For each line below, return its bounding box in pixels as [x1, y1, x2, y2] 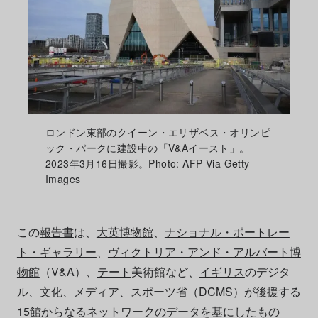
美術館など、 [131, 263, 199, 280]
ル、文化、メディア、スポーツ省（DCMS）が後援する [16, 283, 301, 300]
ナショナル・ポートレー [164, 223, 290, 240]
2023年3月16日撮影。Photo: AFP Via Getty [45, 155, 250, 170]
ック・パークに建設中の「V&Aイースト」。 [45, 140, 250, 155]
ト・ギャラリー [16, 243, 97, 260]
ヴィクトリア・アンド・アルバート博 [107, 243, 301, 260]
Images [45, 171, 81, 186]
